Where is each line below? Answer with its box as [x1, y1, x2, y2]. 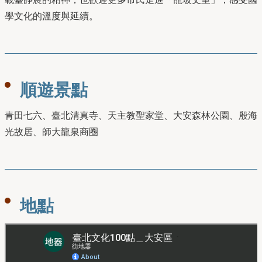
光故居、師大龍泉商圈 [5, 126, 98, 137]
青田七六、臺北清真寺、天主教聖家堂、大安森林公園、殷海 [5, 110, 257, 120]
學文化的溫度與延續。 [5, 11, 98, 21]
